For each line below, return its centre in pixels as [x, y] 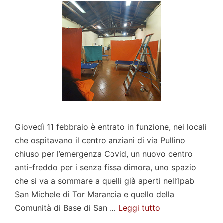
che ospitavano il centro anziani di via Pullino [100, 140]
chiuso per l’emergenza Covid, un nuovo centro [104, 154]
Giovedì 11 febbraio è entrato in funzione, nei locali [111, 127]
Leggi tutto [139, 207]
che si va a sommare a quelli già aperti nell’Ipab [105, 180]
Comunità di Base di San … [67, 207]
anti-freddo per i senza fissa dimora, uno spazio [106, 167]
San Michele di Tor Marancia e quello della [95, 194]
